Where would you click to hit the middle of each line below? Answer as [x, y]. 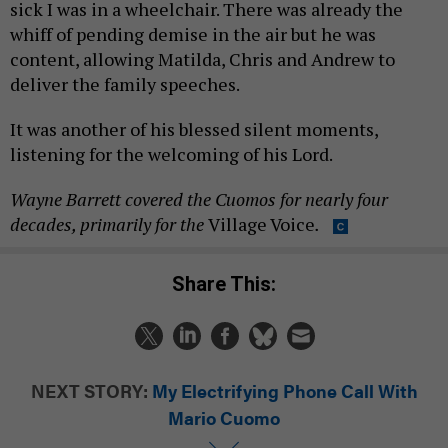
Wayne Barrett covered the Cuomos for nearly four [199, 199]
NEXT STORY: [89, 390]
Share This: [230, 283]
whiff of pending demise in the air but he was [193, 34]
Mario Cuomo [224, 417]
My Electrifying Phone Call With [284, 390]
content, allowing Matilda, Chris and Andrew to [202, 59]
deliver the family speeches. [125, 84]
